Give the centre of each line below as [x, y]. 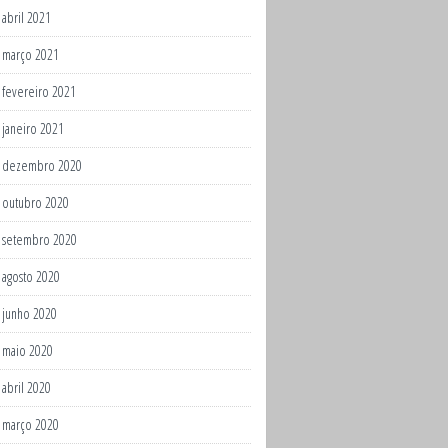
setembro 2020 [39, 239]
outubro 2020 [35, 202]
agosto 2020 [31, 276]
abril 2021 [26, 17]
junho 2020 [29, 313]
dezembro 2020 [42, 165]
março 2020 [30, 424]
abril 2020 [26, 387]
